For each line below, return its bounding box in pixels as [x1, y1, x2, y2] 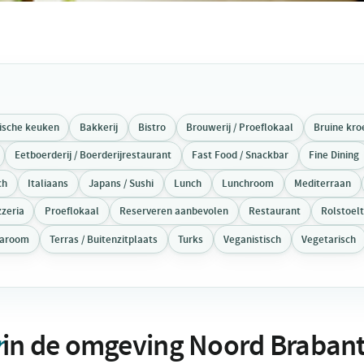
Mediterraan [294, 175, 352, 190]
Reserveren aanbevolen [119, 204, 229, 219]
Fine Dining [309, 148, 360, 162]
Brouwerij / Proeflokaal [186, 119, 294, 134]
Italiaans [28, 175, 69, 190]
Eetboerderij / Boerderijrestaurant [15, 148, 172, 162]
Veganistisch [223, 232, 282, 246]
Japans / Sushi [89, 175, 154, 190]
